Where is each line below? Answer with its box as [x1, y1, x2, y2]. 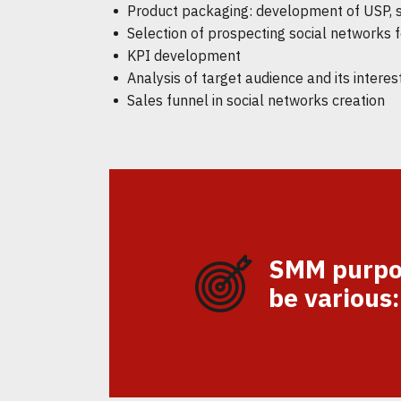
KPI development [127, 47, 241, 64]
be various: [269, 280, 399, 314]
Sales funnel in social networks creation [127, 91, 385, 109]
